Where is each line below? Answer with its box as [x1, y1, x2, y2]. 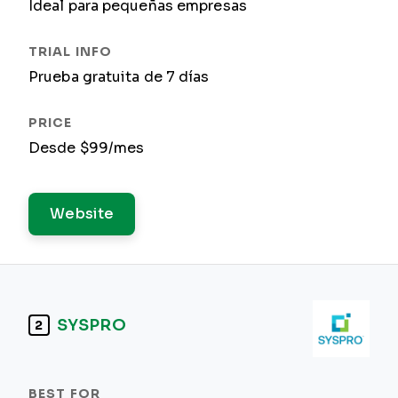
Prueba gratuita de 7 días [28, 69, 210, 84]
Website [50, 206, 115, 221]
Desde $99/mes [28, 140, 145, 155]
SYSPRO [57, 315, 126, 334]
